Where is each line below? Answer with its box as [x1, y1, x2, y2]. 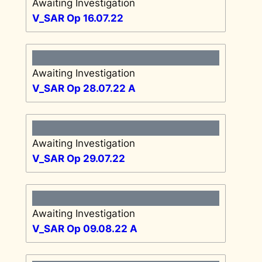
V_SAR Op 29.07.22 [32, 152, 125, 164]
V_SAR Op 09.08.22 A [32, 222, 137, 235]
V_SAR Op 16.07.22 [32, 12, 123, 24]
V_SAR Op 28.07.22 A [32, 82, 136, 94]
